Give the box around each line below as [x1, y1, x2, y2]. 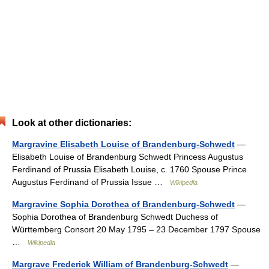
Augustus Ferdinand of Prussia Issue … [12, 177, 170, 187]
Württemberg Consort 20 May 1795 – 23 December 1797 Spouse [12, 225, 261, 235]
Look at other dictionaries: [12, 118, 131, 128]
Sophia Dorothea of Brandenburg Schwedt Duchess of [12, 212, 218, 222]
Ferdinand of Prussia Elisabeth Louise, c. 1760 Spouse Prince [12, 165, 247, 175]
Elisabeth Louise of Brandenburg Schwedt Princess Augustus [12, 152, 243, 162]
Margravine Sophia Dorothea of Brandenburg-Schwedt [12, 199, 235, 210]
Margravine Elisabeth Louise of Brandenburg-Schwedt [12, 139, 235, 150]
